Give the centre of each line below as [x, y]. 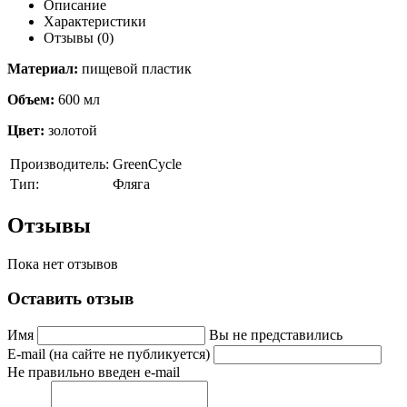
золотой [71, 130]
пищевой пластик [137, 68]
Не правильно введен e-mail [94, 372]
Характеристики [95, 21]
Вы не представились [276, 335]
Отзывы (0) [79, 37]
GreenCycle [147, 164]
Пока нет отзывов [63, 263]
